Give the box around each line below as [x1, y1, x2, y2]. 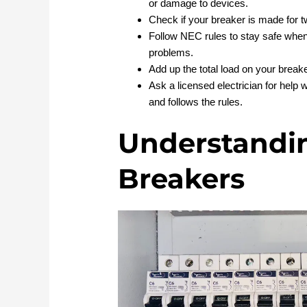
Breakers [118, 162, 245, 196]
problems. [149, 46, 194, 58]
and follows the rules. [149, 95, 243, 108]
